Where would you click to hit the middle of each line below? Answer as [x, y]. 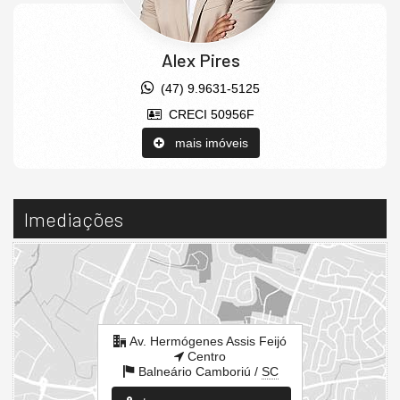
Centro [205, 356]
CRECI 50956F [208, 114]
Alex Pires [200, 59]
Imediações [74, 218]
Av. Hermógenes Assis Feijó [208, 341]
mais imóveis [206, 142]
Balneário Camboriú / [200, 371]
